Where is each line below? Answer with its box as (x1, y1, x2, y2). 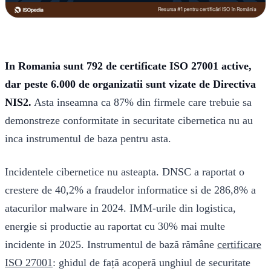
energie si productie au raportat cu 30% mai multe (5, 220, 225, 233)
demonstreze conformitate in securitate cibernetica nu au (5, 114, 253, 127)
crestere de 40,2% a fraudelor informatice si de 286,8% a (5, 184, 256, 197)
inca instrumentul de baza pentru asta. (5, 132, 171, 145)
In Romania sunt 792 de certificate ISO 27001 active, (5, 60, 252, 73)
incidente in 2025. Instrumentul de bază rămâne (5, 238, 217, 251)
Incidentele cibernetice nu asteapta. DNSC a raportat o (5, 166, 244, 178)
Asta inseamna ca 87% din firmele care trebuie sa (31, 96, 252, 109)
